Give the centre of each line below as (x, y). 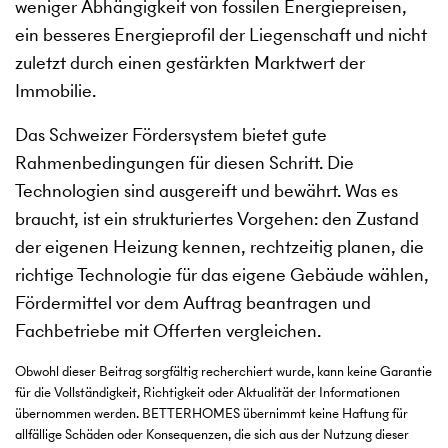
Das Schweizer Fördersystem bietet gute (171, 135)
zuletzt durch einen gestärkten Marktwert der (190, 63)
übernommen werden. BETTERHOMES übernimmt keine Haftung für (211, 414)
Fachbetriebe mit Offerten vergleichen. (168, 331)
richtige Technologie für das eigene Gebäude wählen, (222, 275)
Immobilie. (55, 91)
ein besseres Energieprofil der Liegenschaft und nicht (221, 35)
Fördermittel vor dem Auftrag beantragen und (193, 303)
